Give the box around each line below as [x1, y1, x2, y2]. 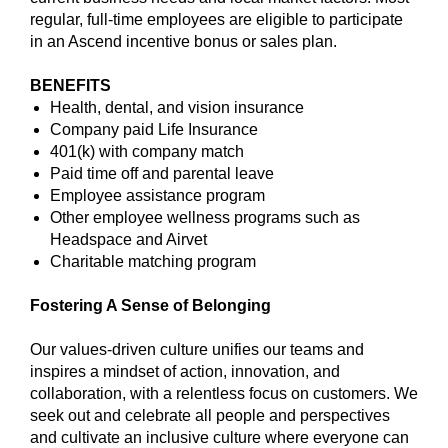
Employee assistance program [50, 187, 265, 204]
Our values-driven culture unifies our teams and [30, 341, 364, 358]
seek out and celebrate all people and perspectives [30, 407, 390, 424]
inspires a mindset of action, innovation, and [30, 363, 340, 380]
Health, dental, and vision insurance [50, 99, 304, 116]
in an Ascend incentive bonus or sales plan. [30, 33, 345, 50]
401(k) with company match [50, 143, 244, 160]
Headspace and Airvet [50, 231, 207, 248]
